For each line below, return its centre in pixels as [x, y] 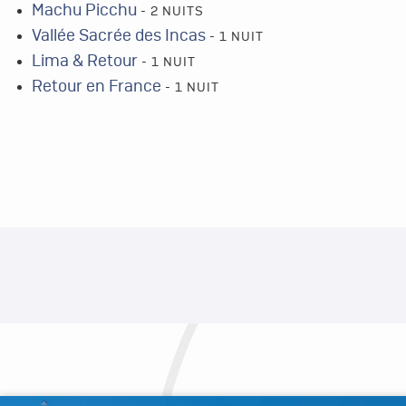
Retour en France [98, 87]
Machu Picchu [86, 11]
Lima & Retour [87, 62]
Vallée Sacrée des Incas [121, 36]
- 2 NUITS [172, 12]
